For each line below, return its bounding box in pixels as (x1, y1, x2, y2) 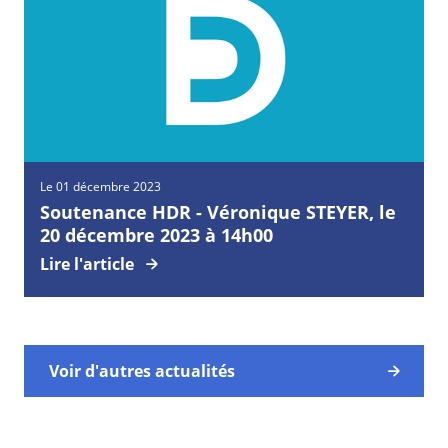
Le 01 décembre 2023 (40, 178, 161, 195)
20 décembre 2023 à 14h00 (40, 223, 273, 248)
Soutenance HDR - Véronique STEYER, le (40, 200, 396, 225)
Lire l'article (40, 253, 134, 276)
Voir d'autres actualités (49, 360, 235, 383)
